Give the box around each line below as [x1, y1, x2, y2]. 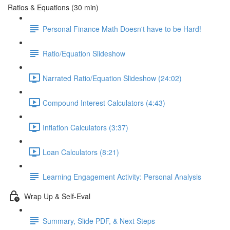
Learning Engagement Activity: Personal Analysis [43, 171, 201, 182]
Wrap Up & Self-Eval [24, 190, 90, 201]
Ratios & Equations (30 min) [8, 2, 99, 12]
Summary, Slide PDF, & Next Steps [43, 215, 155, 226]
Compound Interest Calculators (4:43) [43, 97, 165, 108]
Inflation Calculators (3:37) [43, 122, 128, 132]
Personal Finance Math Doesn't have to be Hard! [43, 23, 201, 34]
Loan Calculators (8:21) [43, 146, 119, 157]
